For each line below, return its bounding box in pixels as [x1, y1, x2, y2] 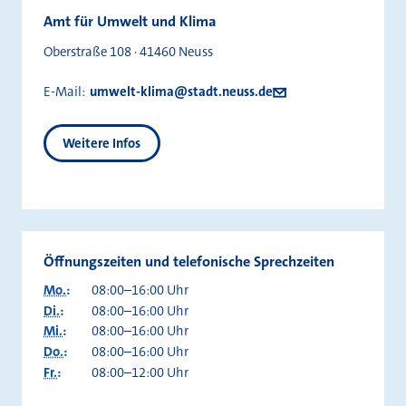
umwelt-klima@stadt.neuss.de [90, 82, 273, 101]
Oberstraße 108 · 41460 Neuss [43, 43, 213, 62]
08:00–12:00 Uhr [92, 362, 188, 382]
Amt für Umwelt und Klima [43, 12, 217, 32]
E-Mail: [43, 82, 85, 101]
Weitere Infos [63, 133, 141, 152]
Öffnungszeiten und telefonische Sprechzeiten [43, 251, 334, 271]
